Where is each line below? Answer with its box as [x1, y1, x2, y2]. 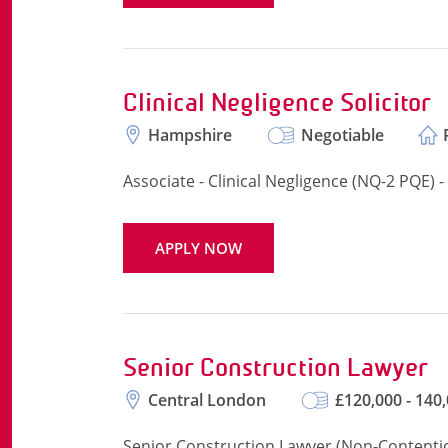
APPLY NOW [155, 238, 242, 258]
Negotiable [301, 124, 384, 146]
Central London [148, 389, 266, 411]
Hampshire [148, 124, 232, 146]
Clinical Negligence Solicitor [123, 88, 431, 117]
